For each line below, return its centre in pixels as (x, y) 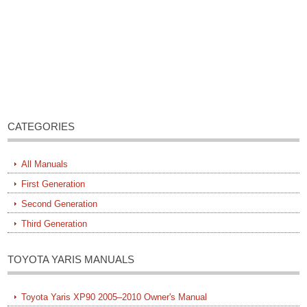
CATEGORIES (41, 127)
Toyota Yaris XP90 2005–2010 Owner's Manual (114, 297)
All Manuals (45, 164)
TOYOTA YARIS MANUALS (71, 260)
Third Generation (54, 224)
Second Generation (60, 204)
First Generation (53, 184)
